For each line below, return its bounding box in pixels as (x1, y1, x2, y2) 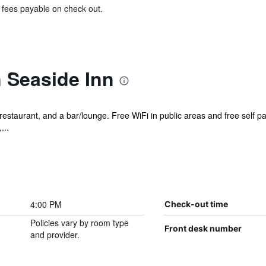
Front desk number (164, 223, 242, 233)
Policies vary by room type (30, 217, 129, 229)
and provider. (30, 229, 80, 240)
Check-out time (164, 199, 228, 209)
